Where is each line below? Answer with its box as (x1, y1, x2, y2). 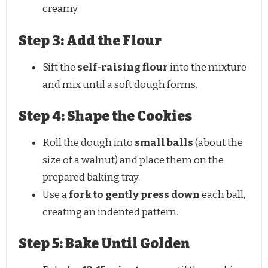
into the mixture (168, 60, 246, 74)
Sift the (42, 60, 77, 74)
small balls (135, 136, 193, 149)
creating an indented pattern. (42, 205, 178, 218)
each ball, (200, 188, 245, 201)
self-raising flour (77, 60, 168, 74)
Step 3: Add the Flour (19, 32, 162, 49)
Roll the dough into (42, 136, 135, 149)
